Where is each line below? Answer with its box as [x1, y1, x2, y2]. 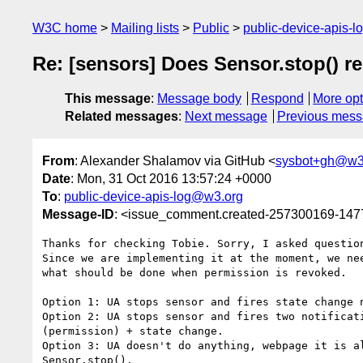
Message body [157, 92, 241, 106]
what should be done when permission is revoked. [42, 266, 347, 279]
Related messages [65, 109, 178, 124]
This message [65, 92, 151, 106]
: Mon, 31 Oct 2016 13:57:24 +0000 [70, 171, 271, 186]
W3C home [32, 21, 97, 35]
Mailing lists [111, 21, 179, 35]
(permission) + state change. [42, 324, 224, 337]
